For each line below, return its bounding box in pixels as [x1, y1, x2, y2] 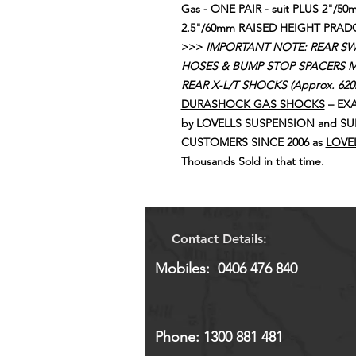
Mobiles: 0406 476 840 [142, 260, 297, 277]
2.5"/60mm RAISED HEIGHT [180, 21, 320, 35]
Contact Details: [171, 231, 267, 246]
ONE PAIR [210, 2, 261, 16]
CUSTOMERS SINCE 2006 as [180, 135, 326, 149]
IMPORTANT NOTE [205, 40, 304, 54]
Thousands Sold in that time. [180, 154, 324, 168]
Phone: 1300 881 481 [155, 328, 283, 346]
